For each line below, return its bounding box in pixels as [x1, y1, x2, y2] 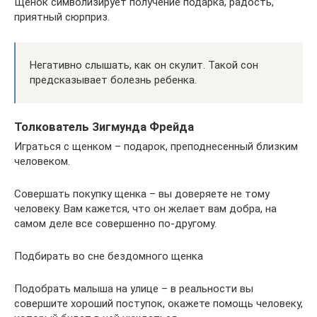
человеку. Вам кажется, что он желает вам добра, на [14, 202, 277, 215]
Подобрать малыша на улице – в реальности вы [14, 282, 253, 295]
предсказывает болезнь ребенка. [30, 74, 197, 86]
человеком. [14, 155, 70, 168]
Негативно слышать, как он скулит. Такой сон [30, 59, 258, 71]
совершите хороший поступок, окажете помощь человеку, [14, 297, 303, 310]
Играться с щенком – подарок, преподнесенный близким [14, 140, 298, 153]
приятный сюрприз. [14, 11, 110, 23]
